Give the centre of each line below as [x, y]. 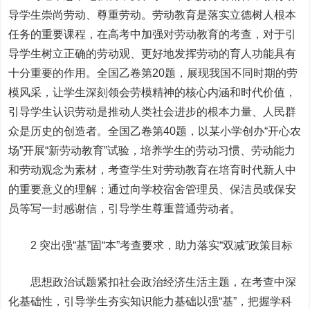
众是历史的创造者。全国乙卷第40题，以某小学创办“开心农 [155, 131]
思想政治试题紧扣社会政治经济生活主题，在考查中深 [153, 282]
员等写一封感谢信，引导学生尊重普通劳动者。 [125, 209]
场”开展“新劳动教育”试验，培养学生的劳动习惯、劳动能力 [152, 151]
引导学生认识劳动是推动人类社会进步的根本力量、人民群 [153, 112]
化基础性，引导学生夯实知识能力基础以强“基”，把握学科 [151, 301]
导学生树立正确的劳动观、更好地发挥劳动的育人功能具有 [153, 54]
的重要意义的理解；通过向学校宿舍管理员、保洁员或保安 [153, 189]
